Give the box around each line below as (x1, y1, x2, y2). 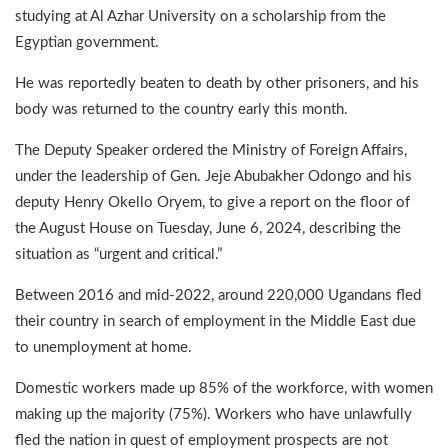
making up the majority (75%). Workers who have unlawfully (15, 406, 412, 422)
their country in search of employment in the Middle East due (15, 313, 416, 329)
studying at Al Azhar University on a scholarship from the (15, 8, 386, 24)
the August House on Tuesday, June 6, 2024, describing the (15, 220, 401, 236)
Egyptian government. (15, 34, 159, 50)
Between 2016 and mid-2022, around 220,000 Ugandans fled (15, 287, 421, 303)
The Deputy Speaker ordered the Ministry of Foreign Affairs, (15, 142, 407, 158)
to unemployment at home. (15, 339, 192, 355)
